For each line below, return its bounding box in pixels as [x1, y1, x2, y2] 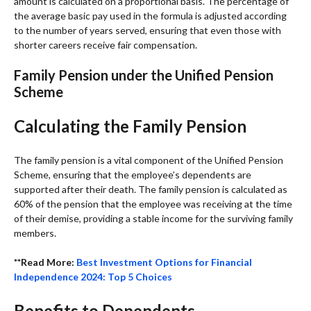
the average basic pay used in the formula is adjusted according [14, 9, 287, 22]
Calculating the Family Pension [14, 115, 246, 136]
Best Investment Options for [76, 255, 209, 268]
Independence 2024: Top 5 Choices [14, 270, 172, 283]
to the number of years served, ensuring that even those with [14, 24, 281, 36]
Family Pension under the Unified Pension [14, 66, 274, 83]
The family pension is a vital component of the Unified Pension [14, 153, 283, 166]
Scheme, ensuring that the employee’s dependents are [14, 168, 251, 180]
